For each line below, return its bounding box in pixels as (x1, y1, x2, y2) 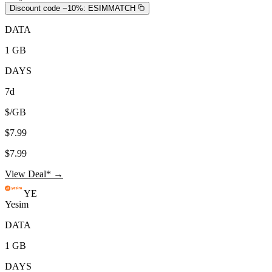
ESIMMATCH (88, 3, 135, 13)
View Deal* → (5, 168, 63, 179)
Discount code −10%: (10, 3, 86, 13)
